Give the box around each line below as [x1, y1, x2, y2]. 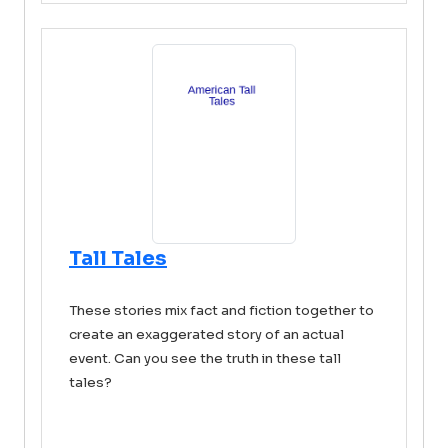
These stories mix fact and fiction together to [69, 302, 374, 319]
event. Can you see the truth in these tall [69, 350, 341, 367]
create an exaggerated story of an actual [69, 326, 344, 343]
